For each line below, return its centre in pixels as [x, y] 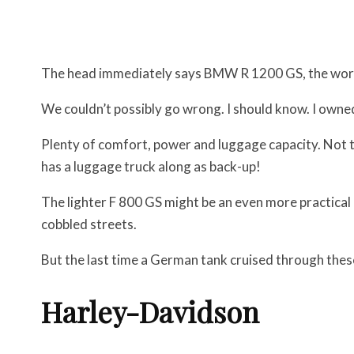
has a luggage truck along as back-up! [151, 166]
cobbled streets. [89, 224]
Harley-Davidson [150, 311]
